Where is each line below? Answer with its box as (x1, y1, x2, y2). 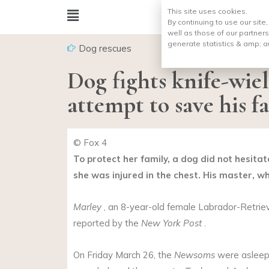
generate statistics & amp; (167, 39, 263, 48)
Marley (73, 201, 101, 213)
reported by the (73, 217, 141, 229)
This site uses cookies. (167, 7, 247, 16)
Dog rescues (79, 42, 131, 54)
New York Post (141, 217, 202, 229)
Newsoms (174, 249, 215, 261)
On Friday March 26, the (73, 249, 174, 261)
